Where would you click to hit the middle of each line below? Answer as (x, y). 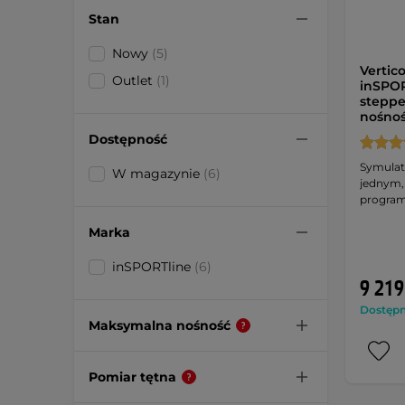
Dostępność (128, 139)
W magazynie (158, 174)
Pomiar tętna (132, 377)
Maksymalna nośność (160, 325)
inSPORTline (153, 267)
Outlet (134, 80)
